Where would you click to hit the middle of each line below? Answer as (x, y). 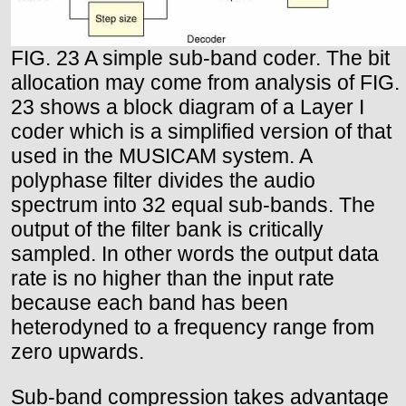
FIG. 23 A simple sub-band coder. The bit (200, 58)
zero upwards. (77, 351)
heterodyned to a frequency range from (193, 327)
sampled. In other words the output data (195, 253)
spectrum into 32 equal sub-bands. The (193, 204)
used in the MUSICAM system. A (161, 155)
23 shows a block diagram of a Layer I (188, 106)
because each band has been (150, 302)
